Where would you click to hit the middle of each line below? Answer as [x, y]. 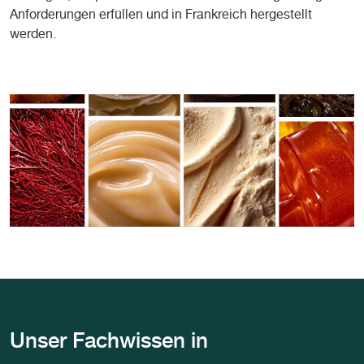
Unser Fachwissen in [109, 343]
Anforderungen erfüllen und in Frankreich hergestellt [161, 16]
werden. [35, 36]
